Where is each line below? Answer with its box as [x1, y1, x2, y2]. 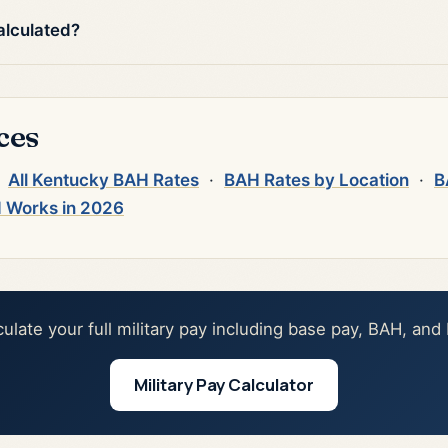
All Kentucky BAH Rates [8, 170, 199, 191]
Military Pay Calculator [134, 373, 314, 397]
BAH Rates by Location [224, 170, 409, 191]
